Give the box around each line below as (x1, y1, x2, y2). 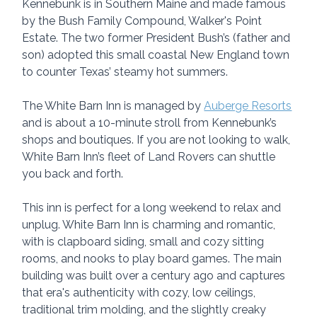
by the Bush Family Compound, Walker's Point (22, 14, 265, 28)
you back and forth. (22, 167, 124, 181)
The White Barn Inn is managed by (22, 99, 204, 113)
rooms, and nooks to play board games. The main (22, 252, 285, 266)
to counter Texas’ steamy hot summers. (22, 65, 229, 79)
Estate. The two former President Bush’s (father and (22, 31, 294, 45)
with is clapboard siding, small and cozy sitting (22, 235, 267, 249)
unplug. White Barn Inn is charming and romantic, (22, 218, 279, 232)
